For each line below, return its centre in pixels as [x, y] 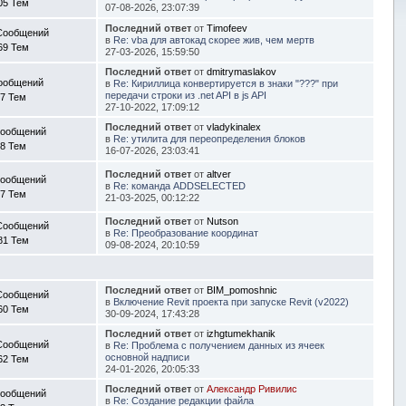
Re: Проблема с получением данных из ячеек [218, 345]
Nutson [222, 221]
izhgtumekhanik [241, 333]
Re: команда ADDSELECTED [179, 185]
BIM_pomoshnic [242, 290]
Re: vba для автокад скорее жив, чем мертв [213, 39]
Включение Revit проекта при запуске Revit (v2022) [231, 301]
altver [218, 174]
